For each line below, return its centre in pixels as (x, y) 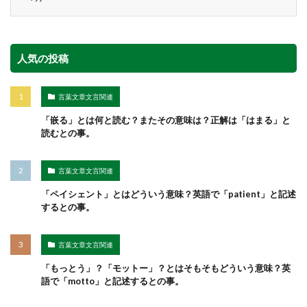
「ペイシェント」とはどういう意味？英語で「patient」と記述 (169, 194)
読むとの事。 (68, 133)
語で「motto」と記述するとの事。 (112, 281)
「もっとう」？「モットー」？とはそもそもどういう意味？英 (166, 268)
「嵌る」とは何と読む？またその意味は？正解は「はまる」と (166, 120)
